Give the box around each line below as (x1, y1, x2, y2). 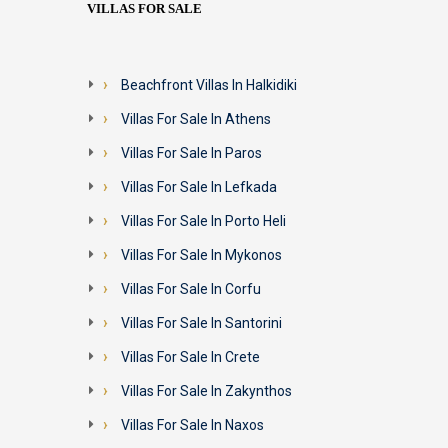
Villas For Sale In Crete (121, 349, 260, 366)
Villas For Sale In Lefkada (121, 179, 277, 196)
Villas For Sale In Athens (121, 111, 271, 128)
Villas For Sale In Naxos (121, 417, 264, 434)
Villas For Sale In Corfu (121, 281, 261, 298)
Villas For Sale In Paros (121, 145, 262, 162)
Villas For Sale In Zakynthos (121, 383, 292, 400)
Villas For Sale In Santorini (121, 315, 282, 332)
